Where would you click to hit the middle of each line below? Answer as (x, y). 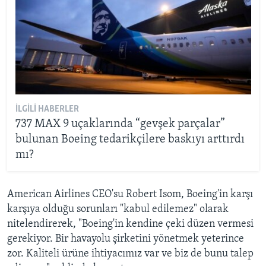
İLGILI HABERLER (47, 110)
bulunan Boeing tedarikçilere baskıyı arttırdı (130, 140)
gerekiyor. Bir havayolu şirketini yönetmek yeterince (126, 239)
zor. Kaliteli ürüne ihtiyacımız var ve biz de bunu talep (130, 254)
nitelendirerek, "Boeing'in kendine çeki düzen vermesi (130, 224)
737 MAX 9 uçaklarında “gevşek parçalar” (120, 124)
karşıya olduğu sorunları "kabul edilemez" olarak (118, 209)
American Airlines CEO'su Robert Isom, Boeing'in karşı (130, 194)
